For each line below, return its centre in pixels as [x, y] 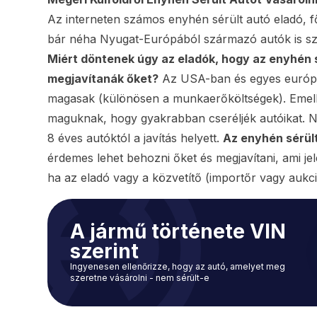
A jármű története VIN [178, 232]
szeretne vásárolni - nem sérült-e [140, 278]
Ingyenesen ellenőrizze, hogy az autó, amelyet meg [178, 267]
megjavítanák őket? [103, 79]
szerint [105, 252]
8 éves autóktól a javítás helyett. [136, 138]
